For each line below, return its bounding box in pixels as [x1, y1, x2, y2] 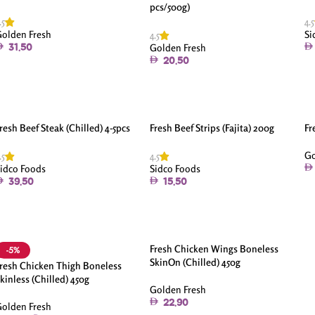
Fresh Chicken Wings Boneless [149, 242, 278, 255]
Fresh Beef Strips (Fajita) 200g [149, 121, 274, 134]
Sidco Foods [149, 162, 200, 174]
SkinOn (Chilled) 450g [149, 255, 240, 268]
